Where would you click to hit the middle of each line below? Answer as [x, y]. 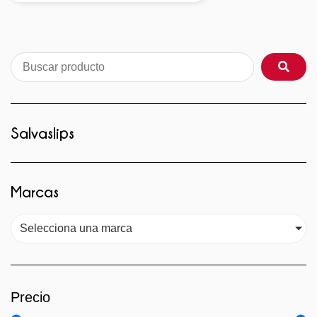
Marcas [35, 191]
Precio [30, 297]
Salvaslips [42, 132]
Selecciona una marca [76, 228]
